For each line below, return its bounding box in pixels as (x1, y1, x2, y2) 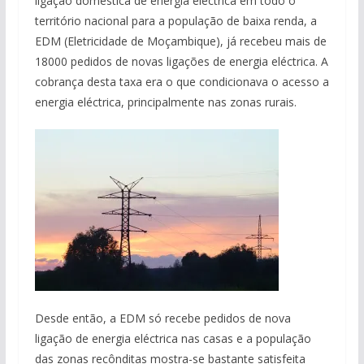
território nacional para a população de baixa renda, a (34, 12, 317, 28)
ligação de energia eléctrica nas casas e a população (34, 330, 311, 346)
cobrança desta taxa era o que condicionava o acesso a (34, 73, 329, 89)
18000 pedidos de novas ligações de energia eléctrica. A (34, 53, 328, 69)
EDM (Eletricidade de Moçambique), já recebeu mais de (34, 32, 327, 49)
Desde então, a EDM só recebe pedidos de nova (34, 310, 291, 326)
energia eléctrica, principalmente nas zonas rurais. (34, 93, 297, 110)
